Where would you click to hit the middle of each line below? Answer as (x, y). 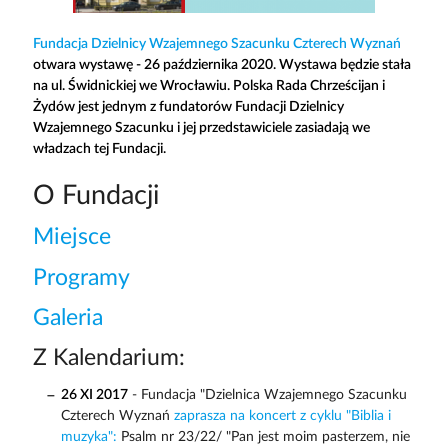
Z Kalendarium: (108, 358)
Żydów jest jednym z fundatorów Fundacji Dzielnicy (188, 107)
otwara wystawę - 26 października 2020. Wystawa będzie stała (221, 65)
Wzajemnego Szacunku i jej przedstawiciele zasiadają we (201, 128)
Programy (81, 277)
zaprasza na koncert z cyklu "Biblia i (282, 416)
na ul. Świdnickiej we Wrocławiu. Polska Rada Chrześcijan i (208, 86)
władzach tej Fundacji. (99, 149)
